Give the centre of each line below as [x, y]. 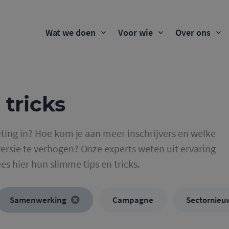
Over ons [193, 32]
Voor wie [136, 32]
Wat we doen [71, 32]
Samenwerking [39, 200]
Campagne [133, 200]
